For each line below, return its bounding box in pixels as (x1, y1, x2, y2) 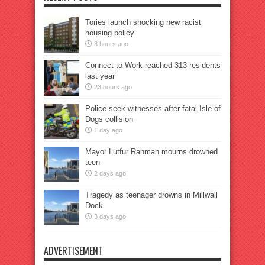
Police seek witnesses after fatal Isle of (85, 104, 221, 113)
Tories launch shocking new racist (85, 18, 201, 27)
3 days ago (94, 213, 126, 220)
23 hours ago (94, 83, 132, 91)
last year (85, 72, 115, 80)
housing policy (85, 28, 134, 37)
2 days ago (94, 170, 126, 177)
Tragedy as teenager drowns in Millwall (85, 190, 218, 199)
